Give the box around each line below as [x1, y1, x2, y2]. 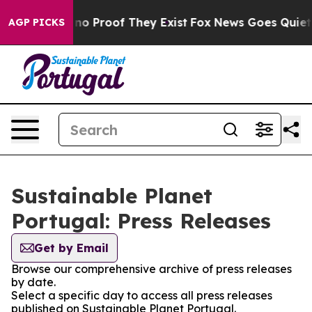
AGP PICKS [8, 16, 65, 29]
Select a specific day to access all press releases [11, 288, 272, 302]
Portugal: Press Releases [11, 208, 271, 234]
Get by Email [34, 241, 109, 255]
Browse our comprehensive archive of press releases [11, 262, 292, 276]
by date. [11, 275, 56, 289]
